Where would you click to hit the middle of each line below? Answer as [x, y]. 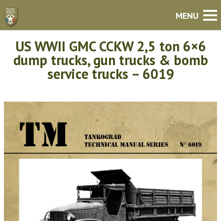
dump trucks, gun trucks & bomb [110, 60]
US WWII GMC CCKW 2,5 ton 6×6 [110, 46]
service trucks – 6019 [110, 74]
